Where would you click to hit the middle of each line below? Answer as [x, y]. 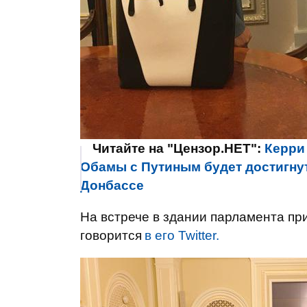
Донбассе [112, 185]
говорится [111, 235]
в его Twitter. [182, 235]
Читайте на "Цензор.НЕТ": [179, 148]
